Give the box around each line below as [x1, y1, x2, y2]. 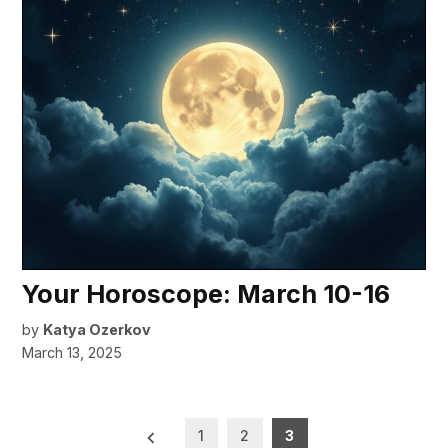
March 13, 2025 [22, 344, 123, 362]
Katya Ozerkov [43, 321, 152, 339]
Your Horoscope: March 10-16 [22, 279, 391, 310]
